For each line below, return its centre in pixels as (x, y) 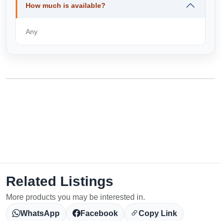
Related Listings (60, 181)
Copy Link (158, 213)
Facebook (99, 213)
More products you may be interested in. (75, 197)
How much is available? (66, 5)
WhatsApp (40, 213)
